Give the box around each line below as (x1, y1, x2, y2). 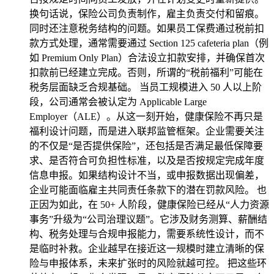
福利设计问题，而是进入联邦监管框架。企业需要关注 (29, 126, 264, 136)
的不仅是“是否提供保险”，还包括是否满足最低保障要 (29, 141, 263, 151)
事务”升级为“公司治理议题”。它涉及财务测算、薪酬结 (29, 214, 267, 224)
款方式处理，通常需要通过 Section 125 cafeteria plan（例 (29, 38, 268, 48)
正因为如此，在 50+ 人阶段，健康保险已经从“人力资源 (29, 199, 269, 210)
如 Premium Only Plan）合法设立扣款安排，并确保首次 (29, 53, 265, 63)
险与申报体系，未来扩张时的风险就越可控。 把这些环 (29, 258, 267, 268)
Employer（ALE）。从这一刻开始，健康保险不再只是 (29, 111, 263, 122)
